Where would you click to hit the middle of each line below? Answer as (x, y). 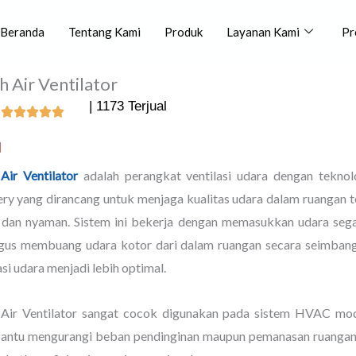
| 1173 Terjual (128, 106)
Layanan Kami (263, 31)
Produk (184, 31)
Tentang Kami (105, 31)
